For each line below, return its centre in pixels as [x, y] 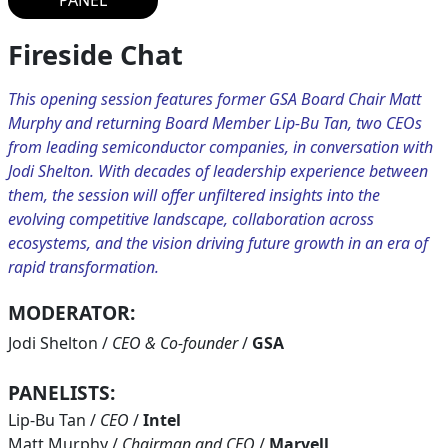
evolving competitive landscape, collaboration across [191, 219]
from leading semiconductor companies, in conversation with [220, 147]
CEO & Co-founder [177, 343]
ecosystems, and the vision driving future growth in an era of [218, 243]
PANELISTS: [61, 393]
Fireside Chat [95, 55]
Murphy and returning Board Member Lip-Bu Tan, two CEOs [215, 123]
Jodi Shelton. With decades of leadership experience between [218, 171]
